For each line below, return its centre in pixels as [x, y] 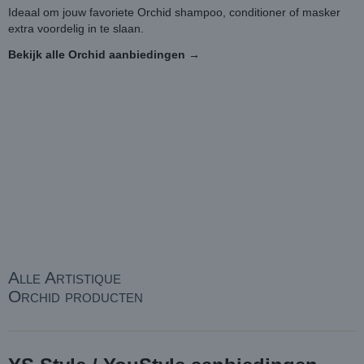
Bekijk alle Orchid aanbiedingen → [104, 54]
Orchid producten [76, 296]
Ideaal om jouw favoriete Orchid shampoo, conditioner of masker [174, 12]
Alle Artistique [65, 277]
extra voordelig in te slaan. [76, 28]
